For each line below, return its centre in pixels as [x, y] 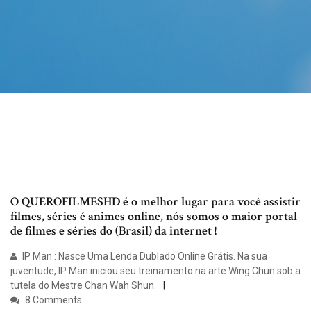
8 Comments [52, 300]
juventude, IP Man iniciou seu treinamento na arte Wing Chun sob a [155, 271]
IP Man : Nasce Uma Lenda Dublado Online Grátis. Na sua [144, 257]
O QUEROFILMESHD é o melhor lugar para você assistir [155, 202]
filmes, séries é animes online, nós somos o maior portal [154, 217]
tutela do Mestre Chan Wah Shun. [83, 286]
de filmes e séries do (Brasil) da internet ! [114, 231]
